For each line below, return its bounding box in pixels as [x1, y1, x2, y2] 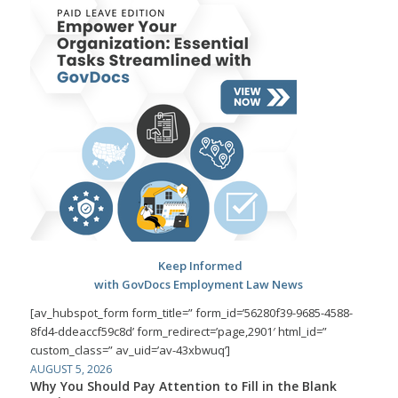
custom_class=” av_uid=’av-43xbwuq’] [29, 341, 230, 358]
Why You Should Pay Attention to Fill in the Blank [29, 377, 337, 394]
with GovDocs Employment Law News [94, 275, 304, 292]
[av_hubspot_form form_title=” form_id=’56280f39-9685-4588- [29, 304, 353, 321]
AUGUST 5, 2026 [29, 361, 112, 377]
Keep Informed [155, 257, 243, 274]
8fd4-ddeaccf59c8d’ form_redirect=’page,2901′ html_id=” [29, 322, 327, 339]
